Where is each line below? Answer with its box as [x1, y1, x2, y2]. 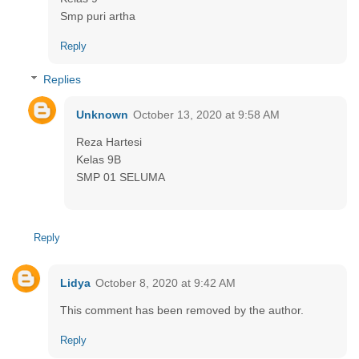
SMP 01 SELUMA [76, 171, 165, 184]
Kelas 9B [76, 153, 121, 167]
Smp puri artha [60, 10, 135, 22]
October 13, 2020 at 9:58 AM [133, 108, 280, 122]
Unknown [76, 108, 128, 122]
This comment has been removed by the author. [60, 304, 304, 317]
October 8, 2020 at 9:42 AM [95, 276, 236, 290]
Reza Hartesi [76, 135, 142, 149]
